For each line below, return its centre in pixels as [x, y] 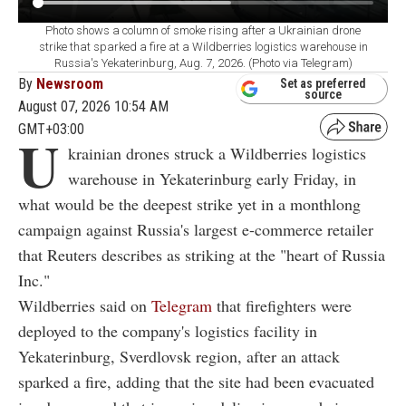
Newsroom [70, 84]
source [323, 94]
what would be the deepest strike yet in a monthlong [189, 204]
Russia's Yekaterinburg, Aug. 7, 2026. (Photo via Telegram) [203, 63]
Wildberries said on [85, 306]
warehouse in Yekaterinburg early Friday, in [212, 179]
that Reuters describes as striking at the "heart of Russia [202, 255]
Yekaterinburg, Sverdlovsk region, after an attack [179, 357]
